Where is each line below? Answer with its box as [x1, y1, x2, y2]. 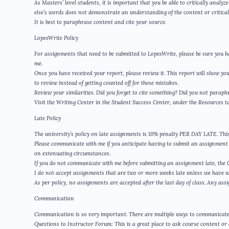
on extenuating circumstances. [34, 150, 110, 157]
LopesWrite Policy [34, 34, 78, 42]
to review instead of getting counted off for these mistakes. [34, 79, 178, 87]
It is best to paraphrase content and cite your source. [34, 18, 166, 26]
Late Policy [34, 114, 61, 122]
